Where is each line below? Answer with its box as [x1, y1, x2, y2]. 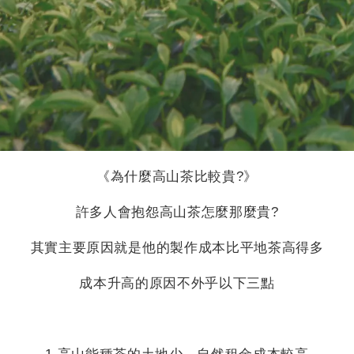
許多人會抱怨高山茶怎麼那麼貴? [75, 204, 279, 220]
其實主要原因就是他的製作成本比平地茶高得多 [30, 239, 324, 255]
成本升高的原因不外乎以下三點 [79, 275, 275, 291]
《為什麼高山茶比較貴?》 [96, 168, 258, 184]
